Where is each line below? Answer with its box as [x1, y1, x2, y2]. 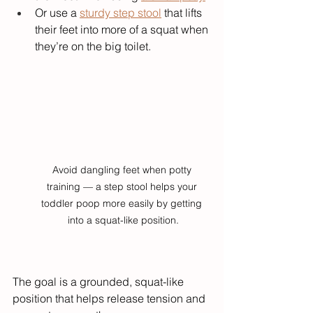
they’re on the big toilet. [35, 39, 151, 54]
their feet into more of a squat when [35, 22, 211, 37]
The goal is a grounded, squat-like [13, 275, 187, 289]
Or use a [35, 6, 80, 20]
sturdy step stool [80, 6, 161, 20]
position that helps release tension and [13, 291, 208, 306]
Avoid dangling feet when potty [52, 163, 194, 177]
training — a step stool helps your [46, 180, 200, 194]
